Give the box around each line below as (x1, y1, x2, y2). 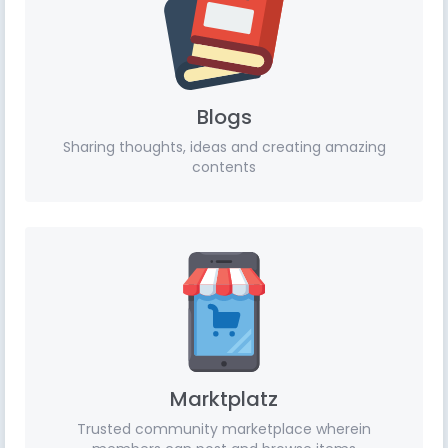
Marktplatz (170, 385, 278, 413)
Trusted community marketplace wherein (77, 419, 371, 439)
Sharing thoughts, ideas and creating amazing (62, 137, 386, 157)
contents (192, 157, 256, 177)
